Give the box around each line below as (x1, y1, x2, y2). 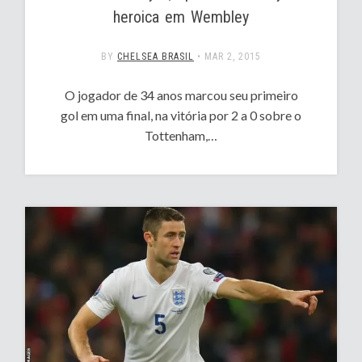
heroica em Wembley (113, 6, 249, 27)
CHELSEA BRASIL (117, 50, 194, 62)
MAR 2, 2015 (204, 50, 261, 62)
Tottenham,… (145, 127, 217, 143)
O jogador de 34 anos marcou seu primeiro (64, 86, 298, 103)
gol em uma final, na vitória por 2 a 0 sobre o (61, 107, 301, 123)
